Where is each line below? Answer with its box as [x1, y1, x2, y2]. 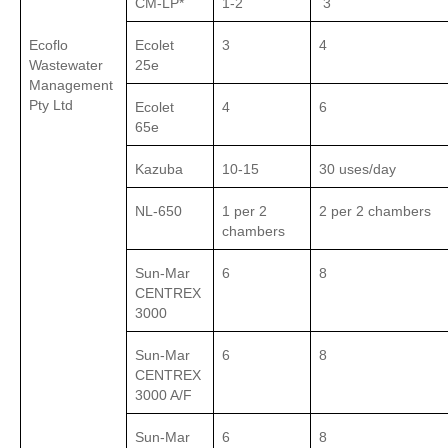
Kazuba [135, 161, 183, 178]
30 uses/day [319, 161, 396, 178]
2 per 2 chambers [319, 203, 431, 220]
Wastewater [29, 57, 103, 74]
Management [29, 77, 113, 94]
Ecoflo [29, 37, 68, 54]
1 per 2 [222, 203, 267, 220]
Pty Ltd [29, 97, 73, 114]
